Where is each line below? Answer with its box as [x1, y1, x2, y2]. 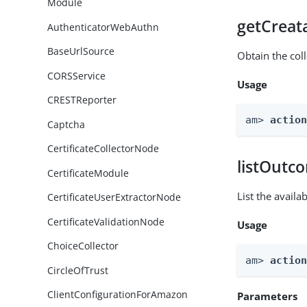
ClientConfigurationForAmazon [47, 288, 188, 302]
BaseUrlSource [47, 45, 115, 58]
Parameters [237, 288, 298, 303]
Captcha [47, 117, 86, 131]
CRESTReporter [47, 93, 117, 107]
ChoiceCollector [47, 239, 119, 253]
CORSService [47, 69, 106, 82]
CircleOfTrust [47, 263, 109, 277]
